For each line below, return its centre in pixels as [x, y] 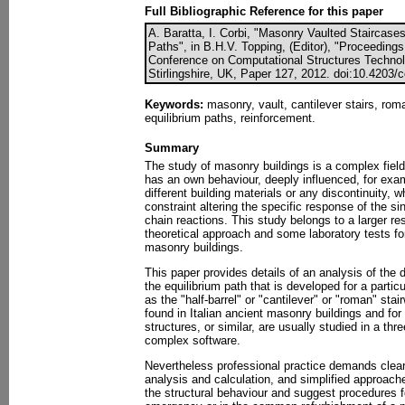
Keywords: [174, 104]
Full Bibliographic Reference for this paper [264, 11]
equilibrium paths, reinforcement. [230, 118]
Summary [172, 148]
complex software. [193, 340]
